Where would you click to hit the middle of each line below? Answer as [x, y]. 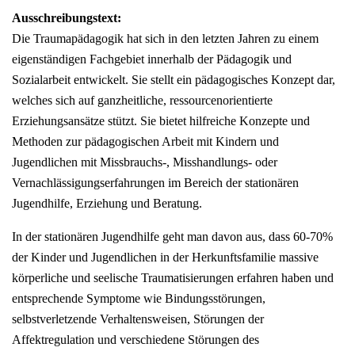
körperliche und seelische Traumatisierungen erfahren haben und [173, 278]
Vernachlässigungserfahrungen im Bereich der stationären [155, 183]
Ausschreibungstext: [67, 18]
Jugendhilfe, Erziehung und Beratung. [107, 204]
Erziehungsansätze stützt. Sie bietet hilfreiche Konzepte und [161, 121]
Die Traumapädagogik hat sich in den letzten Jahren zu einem [165, 39]
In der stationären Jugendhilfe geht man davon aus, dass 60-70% [172, 237]
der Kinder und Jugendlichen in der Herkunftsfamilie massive [165, 258]
